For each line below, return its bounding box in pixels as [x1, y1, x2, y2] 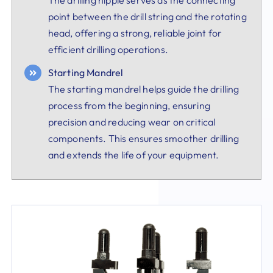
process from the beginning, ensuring [48, 99, 210, 112]
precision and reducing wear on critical [48, 115, 216, 128]
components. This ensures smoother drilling [48, 132, 239, 144]
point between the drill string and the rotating [48, 10, 247, 23]
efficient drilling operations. [48, 43, 168, 55]
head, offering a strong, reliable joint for [48, 26, 222, 39]
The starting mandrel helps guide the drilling [48, 82, 239, 95]
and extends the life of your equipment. [48, 148, 219, 161]
